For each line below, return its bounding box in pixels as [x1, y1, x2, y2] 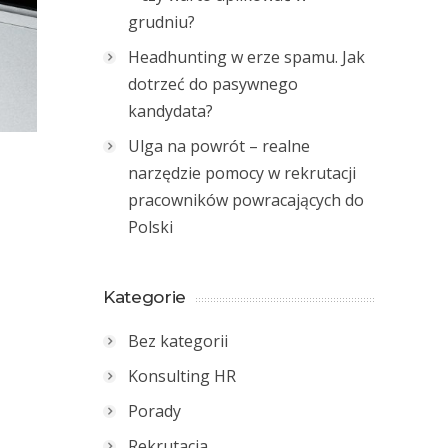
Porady [128, 400, 181, 422]
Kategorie [103, 287, 186, 307]
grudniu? [128, 11, 195, 33]
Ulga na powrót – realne [128, 135, 310, 157]
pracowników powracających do [128, 189, 364, 211]
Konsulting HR [128, 365, 236, 387]
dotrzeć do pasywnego [128, 73, 298, 95]
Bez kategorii [128, 330, 228, 352]
